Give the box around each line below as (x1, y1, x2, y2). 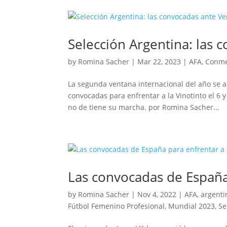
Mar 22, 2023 (137, 57, 181, 67)
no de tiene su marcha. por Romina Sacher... (68, 102, 220, 112)
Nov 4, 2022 (137, 190, 177, 200)
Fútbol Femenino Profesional (68, 201, 165, 211)
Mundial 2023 (168, 201, 215, 211)
